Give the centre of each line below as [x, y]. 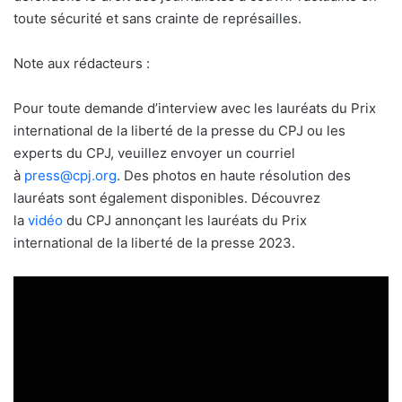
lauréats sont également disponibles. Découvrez [167, 197]
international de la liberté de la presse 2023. [154, 242]
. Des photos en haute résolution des [234, 175]
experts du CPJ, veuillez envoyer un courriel [154, 153]
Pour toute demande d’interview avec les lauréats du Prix [195, 108]
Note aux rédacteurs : [82, 63]
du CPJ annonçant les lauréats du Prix [185, 220]
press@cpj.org [70, 175]
